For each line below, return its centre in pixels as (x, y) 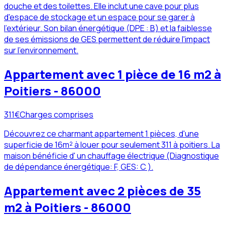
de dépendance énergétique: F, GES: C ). (79, 167)
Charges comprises (57, 115)
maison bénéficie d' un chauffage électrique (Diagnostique (111, 156)
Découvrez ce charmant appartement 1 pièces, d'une (101, 134)
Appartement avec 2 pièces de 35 (102, 191)
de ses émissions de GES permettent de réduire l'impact (107, 39)
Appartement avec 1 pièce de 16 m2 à (113, 74)
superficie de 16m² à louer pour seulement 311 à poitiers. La (112, 145)
